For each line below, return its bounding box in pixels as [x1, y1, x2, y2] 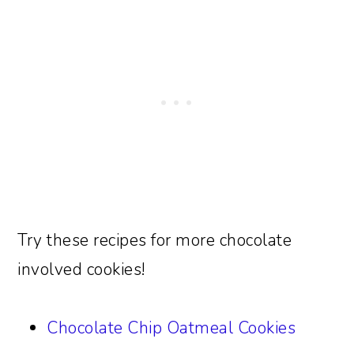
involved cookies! [17, 258, 145, 281]
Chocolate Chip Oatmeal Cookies [47, 316, 296, 339]
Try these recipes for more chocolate [17, 228, 292, 251]
